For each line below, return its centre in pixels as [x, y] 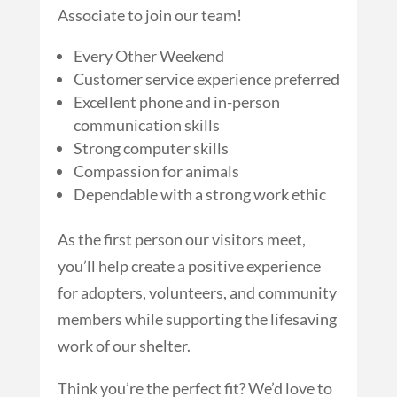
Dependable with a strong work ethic [199, 194]
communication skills [146, 125]
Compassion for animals [156, 171]
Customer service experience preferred [206, 78]
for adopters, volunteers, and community [197, 292]
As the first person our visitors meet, [181, 239]
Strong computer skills [151, 148]
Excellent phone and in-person [176, 101]
